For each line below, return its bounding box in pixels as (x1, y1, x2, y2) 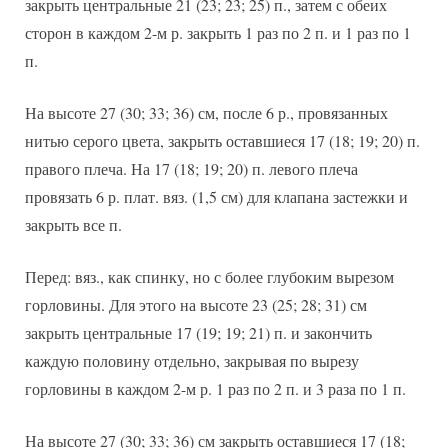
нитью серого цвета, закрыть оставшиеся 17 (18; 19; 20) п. (25, 130, 420, 152)
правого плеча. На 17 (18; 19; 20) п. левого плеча (25, 158, 358, 180)
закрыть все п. (25, 214, 122, 236)
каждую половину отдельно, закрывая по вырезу (25, 350, 359, 372)
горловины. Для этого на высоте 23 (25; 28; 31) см (25, 294, 367, 316)
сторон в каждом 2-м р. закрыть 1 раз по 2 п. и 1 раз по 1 (25, 22, 411, 44)
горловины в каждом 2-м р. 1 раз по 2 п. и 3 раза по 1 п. (25, 378, 406, 400)
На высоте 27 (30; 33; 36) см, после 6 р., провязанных (25, 102, 388, 124)
